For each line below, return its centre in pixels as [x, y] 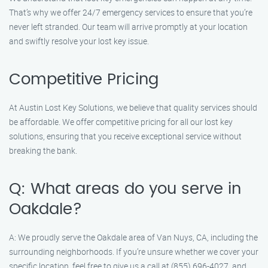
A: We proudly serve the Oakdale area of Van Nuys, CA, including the [133, 237]
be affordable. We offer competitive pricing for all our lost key [121, 122]
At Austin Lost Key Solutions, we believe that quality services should [133, 107]
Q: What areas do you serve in [125, 189]
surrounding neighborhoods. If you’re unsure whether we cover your [134, 252]
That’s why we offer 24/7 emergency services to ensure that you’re [131, 12]
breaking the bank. [43, 150]
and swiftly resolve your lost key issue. [79, 41]
